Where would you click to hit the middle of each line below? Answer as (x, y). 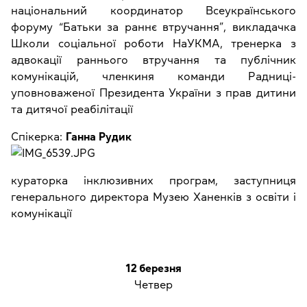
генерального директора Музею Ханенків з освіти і (153, 197)
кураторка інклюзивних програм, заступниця (153, 181)
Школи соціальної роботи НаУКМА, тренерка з (153, 44)
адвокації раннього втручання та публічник (153, 60)
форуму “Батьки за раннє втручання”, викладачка (153, 27)
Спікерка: (38, 137)
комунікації (41, 213)
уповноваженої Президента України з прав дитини (153, 93)
